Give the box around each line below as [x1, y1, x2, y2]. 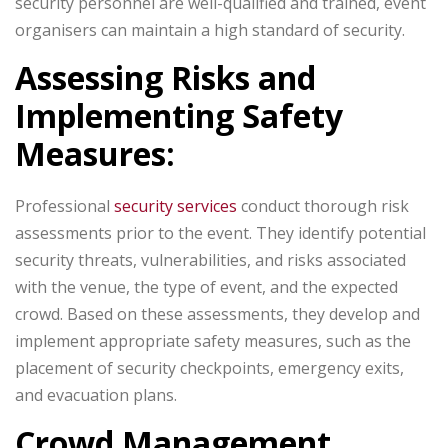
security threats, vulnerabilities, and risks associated [15, 249, 406, 271]
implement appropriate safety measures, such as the [15, 330, 411, 352]
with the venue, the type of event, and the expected [15, 276, 398, 298]
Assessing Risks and [15, 56, 316, 99]
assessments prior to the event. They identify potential [15, 222, 426, 244]
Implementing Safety [15, 94, 343, 137]
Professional [15, 195, 114, 217]
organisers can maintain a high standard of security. [15, 19, 405, 41]
